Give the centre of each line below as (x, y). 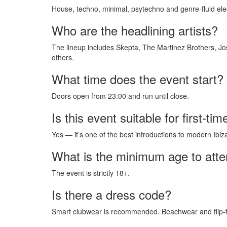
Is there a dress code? (111, 194)
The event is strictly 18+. (91, 173)
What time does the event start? (138, 79)
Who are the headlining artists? (135, 30)
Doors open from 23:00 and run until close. (120, 96)
